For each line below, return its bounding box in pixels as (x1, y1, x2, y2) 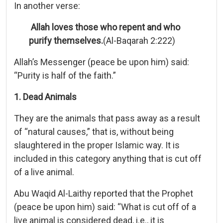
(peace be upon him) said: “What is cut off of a (14, 201, 196, 212)
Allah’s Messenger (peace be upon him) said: (14, 56, 189, 67)
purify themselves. (29, 35, 103, 46)
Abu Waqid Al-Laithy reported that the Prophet (14, 188, 193, 199)
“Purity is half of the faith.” (14, 70, 116, 81)
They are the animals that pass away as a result (14, 112, 200, 123)
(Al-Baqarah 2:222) (103, 35, 175, 46)
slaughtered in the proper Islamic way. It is (14, 139, 180, 150)
